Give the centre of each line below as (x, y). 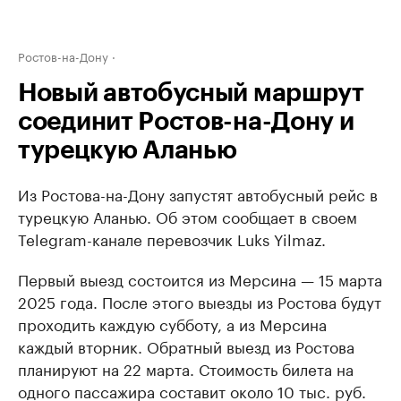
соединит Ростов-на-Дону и (186, 122)
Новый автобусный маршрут (191, 93)
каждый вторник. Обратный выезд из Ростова (186, 346)
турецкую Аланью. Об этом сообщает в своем (188, 216)
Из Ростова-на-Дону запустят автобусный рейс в (198, 193)
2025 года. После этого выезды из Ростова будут (200, 301)
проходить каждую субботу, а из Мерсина (172, 323)
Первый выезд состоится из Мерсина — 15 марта (200, 278)
